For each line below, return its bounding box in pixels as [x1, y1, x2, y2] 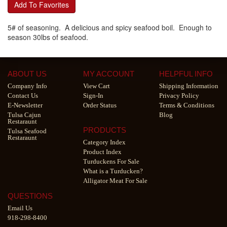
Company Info [8, 82, 47, 90]
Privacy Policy [159, 92, 199, 99]
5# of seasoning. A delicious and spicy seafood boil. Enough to [8, 22, 212, 32]
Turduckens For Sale [83, 158, 140, 165]
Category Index [83, 138, 126, 146]
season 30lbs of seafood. [8, 32, 88, 42]
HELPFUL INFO [159, 69, 213, 78]
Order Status [83, 101, 117, 109]
